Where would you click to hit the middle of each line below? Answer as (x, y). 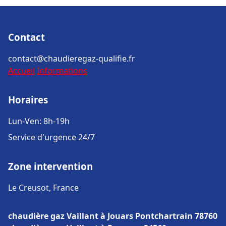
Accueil (21, 71)
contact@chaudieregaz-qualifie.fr (72, 59)
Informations (62, 71)
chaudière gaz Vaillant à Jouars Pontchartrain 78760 (113, 216)
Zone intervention (50, 166)
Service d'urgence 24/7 (51, 137)
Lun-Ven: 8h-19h (39, 121)
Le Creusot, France (43, 188)
